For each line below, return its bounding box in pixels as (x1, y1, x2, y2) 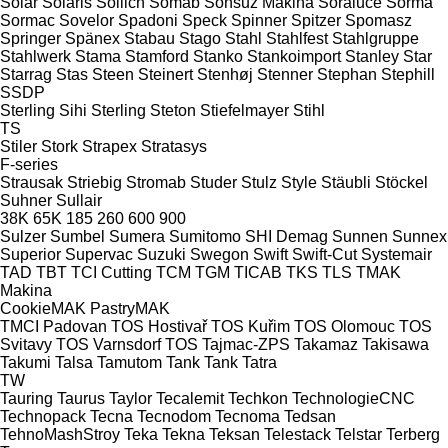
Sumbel (50, 227, 105, 245)
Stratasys (141, 137, 207, 155)
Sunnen (332, 227, 388, 245)
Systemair (361, 245, 432, 263)
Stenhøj (197, 65, 253, 83)
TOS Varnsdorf (56, 335, 161, 353)
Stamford (125, 47, 189, 65)
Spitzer (291, 11, 341, 29)
